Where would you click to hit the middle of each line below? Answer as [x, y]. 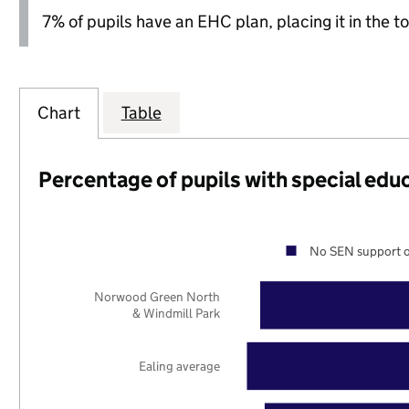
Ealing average [180, 366]
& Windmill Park [177, 314]
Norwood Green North [157, 297]
